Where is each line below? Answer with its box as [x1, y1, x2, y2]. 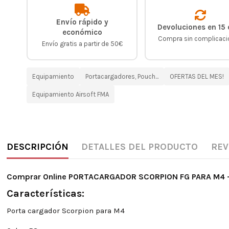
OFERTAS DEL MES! [170, 72, 224, 80]
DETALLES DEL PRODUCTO [81, 141, 198, 152]
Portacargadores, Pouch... [85, 72, 158, 80]
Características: [6, 188, 84, 200]
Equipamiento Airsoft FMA [32, 90, 109, 98]
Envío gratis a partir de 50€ [41, 39, 123, 48]
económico [62, 27, 102, 37]
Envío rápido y [56, 17, 108, 27]
